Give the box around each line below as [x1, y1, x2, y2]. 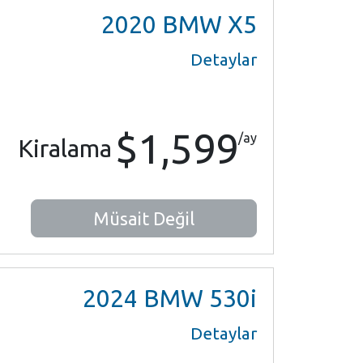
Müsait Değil [93, 208, 194, 228]
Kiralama [18, 135, 112, 162]
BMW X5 [156, 11, 257, 38]
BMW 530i [138, 284, 257, 312]
